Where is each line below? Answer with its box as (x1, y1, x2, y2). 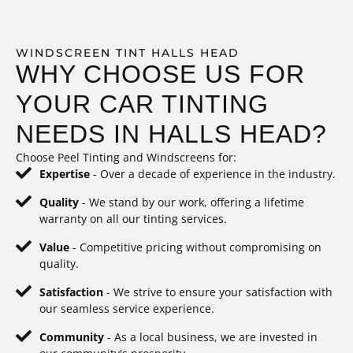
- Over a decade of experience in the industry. (93, 166, 336, 182)
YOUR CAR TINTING (16, 90, 269, 119)
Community (39, 329, 107, 345)
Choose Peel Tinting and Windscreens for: (16, 150, 236, 165)
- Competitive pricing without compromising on (72, 240, 321, 255)
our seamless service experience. (39, 301, 214, 317)
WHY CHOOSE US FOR (16, 60, 305, 89)
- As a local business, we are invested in (107, 329, 318, 345)
